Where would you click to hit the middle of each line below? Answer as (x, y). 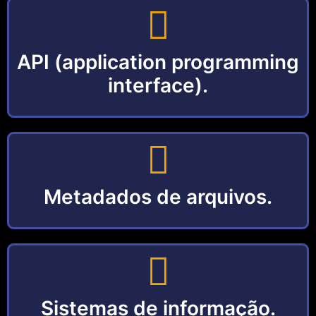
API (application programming (158, 62)
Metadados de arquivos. (158, 197)
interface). (158, 85)
